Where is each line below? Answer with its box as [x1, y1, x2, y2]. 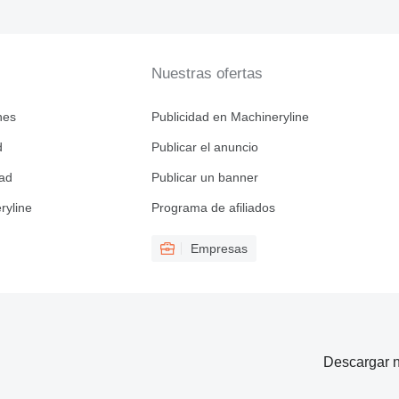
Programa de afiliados [151, 200, 275, 215]
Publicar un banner [151, 170, 258, 184]
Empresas [190, 241, 248, 256]
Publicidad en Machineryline [151, 110, 309, 124]
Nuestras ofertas [151, 65, 263, 82]
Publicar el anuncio [151, 140, 258, 154]
